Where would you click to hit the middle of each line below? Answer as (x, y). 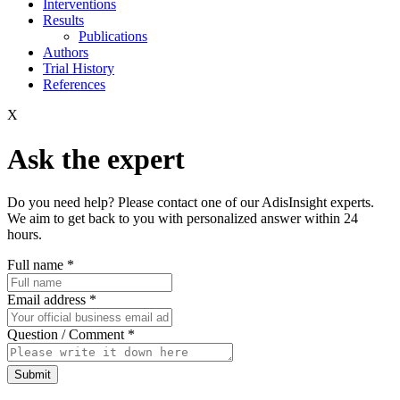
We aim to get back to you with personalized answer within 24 (183, 219)
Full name (37, 265)
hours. (25, 235)
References (74, 85)
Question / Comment (67, 335)
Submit (33, 375)
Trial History (79, 69)
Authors (66, 53)
